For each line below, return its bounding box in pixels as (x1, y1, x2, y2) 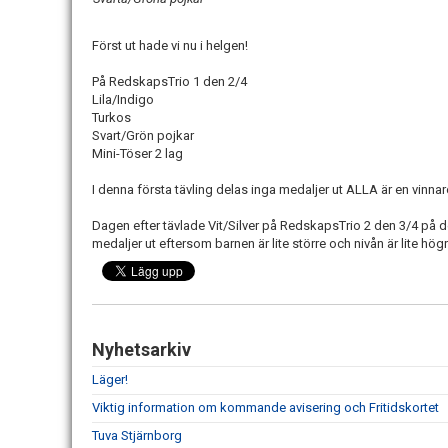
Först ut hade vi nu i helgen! (92, 38, 248, 54)
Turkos (92, 110, 131, 126)
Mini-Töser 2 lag (92, 146, 183, 162)
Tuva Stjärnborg (92, 428, 182, 444)
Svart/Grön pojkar (92, 128, 194, 144)
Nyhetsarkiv (92, 339, 191, 361)
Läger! (92, 372, 128, 388)
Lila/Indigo (92, 92, 154, 108)
